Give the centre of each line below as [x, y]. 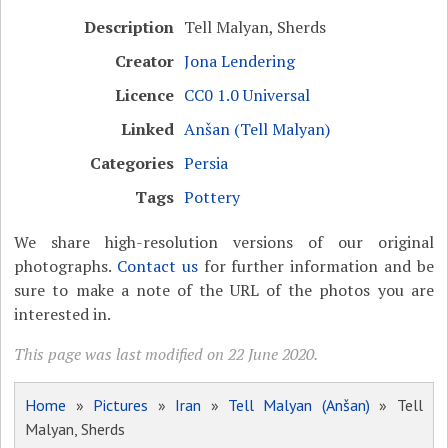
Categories [132, 162]
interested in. [63, 313]
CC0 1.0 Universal [247, 94]
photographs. [66, 265]
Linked [148, 128]
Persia [206, 162]
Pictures [121, 404]
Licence [145, 94]
